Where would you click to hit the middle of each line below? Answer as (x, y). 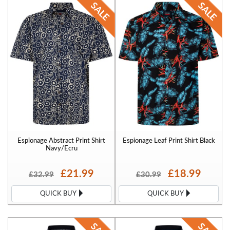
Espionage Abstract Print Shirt (61, 140)
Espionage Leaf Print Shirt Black (169, 140)
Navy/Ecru (61, 148)
